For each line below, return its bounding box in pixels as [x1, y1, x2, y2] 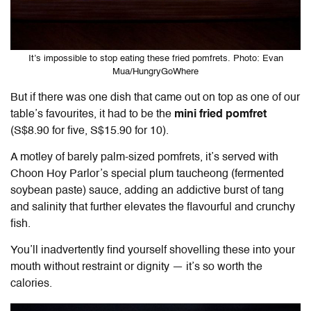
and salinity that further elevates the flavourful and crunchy [10, 202, 295, 214]
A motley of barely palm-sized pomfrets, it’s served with [10, 152, 278, 164]
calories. [10, 278, 52, 290]
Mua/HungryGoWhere [112, 67, 199, 77]
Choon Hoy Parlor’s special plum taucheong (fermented [10, 169, 284, 180]
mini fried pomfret [174, 109, 267, 121]
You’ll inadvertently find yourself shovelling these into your [10, 245, 295, 257]
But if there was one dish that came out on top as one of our [10, 92, 300, 104]
